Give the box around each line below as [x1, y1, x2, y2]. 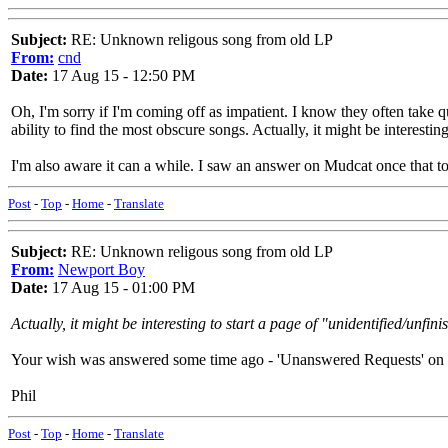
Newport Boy [58, 261, 145, 278]
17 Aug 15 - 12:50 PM [48, 67, 195, 84]
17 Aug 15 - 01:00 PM [48, 279, 195, 296]
